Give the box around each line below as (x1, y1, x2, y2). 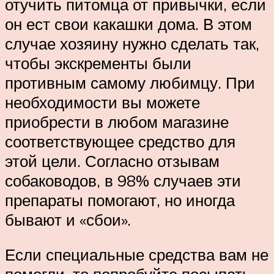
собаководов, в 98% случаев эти (5, 170, 241, 190)
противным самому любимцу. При (5, 72, 255, 92)
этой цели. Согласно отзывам (5, 150, 220, 171)
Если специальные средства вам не (5, 245, 268, 265)
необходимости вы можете (5, 92, 200, 112)
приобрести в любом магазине (5, 111, 229, 131)
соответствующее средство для (5, 131, 235, 151)
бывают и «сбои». (5, 209, 131, 229)
